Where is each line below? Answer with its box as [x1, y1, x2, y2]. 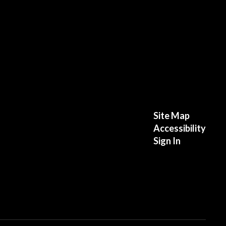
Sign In [153, 135, 181, 146]
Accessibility [153, 122, 206, 134]
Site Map [153, 109, 190, 121]
